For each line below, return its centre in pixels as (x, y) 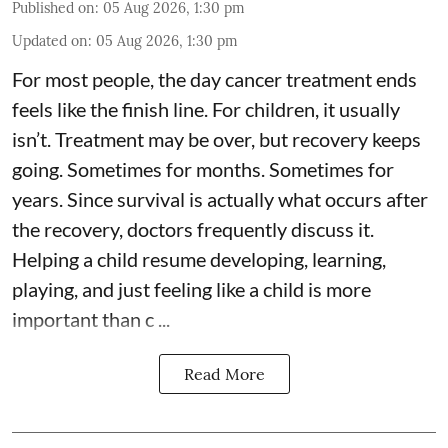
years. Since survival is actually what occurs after (220, 199)
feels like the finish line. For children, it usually (206, 109)
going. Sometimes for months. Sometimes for (203, 169)
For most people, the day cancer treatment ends (214, 79)
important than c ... (91, 319)
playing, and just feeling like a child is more (191, 289)
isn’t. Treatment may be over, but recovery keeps (216, 139)
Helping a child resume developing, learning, (199, 259)
